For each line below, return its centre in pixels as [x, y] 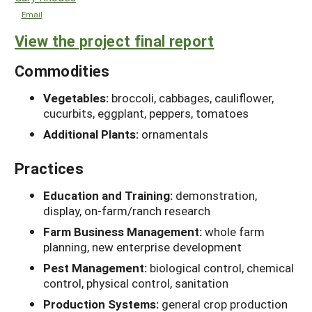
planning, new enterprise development [142, 247]
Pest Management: [96, 268]
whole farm [235, 232]
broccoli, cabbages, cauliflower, [193, 98]
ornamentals [175, 134]
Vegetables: [77, 98]
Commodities [62, 71]
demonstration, [216, 196]
